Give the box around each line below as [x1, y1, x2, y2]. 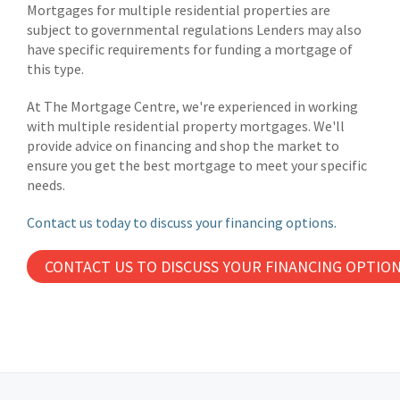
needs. [27, 176, 65, 195]
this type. [27, 60, 84, 79]
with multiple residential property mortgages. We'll [27, 117, 345, 136]
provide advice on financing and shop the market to [27, 137, 339, 155]
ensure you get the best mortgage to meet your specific [27, 156, 367, 175]
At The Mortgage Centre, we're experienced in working [27, 97, 358, 116]
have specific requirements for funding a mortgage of [27, 40, 353, 59]
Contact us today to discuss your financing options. [27, 213, 337, 232]
